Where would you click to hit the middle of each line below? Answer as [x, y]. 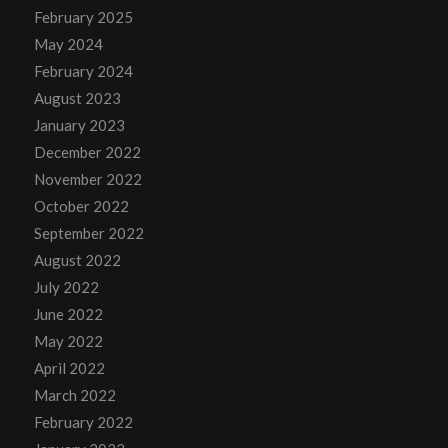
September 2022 [88, 233]
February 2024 [83, 71]
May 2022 [68, 341]
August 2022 [77, 260]
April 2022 [69, 368]
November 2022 [87, 179]
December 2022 [87, 152]
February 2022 [83, 422]
